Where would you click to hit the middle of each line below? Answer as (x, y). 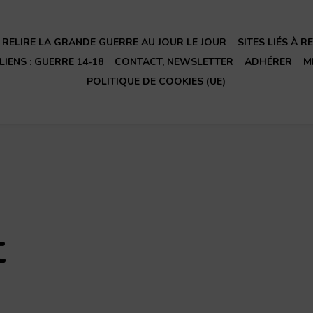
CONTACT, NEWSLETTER (174, 61)
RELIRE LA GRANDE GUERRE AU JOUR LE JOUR (115, 42)
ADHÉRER (268, 61)
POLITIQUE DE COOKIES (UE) (156, 81)
